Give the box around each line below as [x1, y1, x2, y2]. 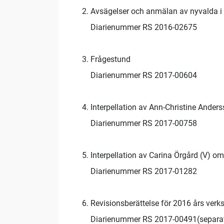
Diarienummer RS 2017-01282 [90, 166, 197, 176]
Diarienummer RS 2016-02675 [90, 22, 197, 32]
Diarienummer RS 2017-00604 [90, 70, 197, 80]
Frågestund [90, 54, 130, 64]
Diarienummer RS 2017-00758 [90, 118, 197, 128]
